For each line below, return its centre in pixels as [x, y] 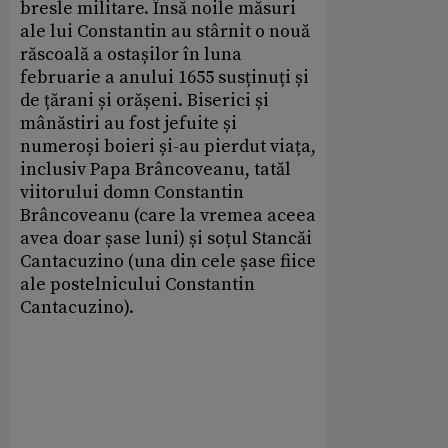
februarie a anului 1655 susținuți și [164, 78]
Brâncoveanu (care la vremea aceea [168, 216]
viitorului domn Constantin [132, 193]
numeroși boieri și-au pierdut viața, [168, 147]
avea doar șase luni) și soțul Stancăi [166, 239]
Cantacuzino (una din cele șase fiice [168, 262]
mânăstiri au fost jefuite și [128, 124]
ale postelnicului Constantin [137, 285]
